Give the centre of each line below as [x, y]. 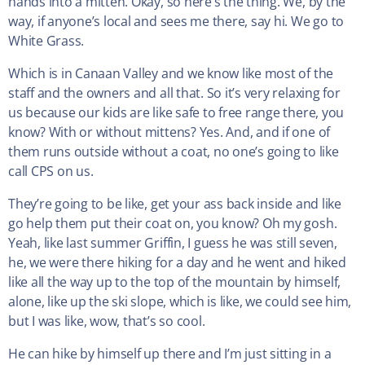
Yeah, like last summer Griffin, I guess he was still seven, [173, 243]
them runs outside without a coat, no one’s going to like [174, 152]
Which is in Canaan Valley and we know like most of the [171, 74]
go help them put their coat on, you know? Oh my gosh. [173, 224]
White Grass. [46, 41]
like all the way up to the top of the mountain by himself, [175, 282]
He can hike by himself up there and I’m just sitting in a [170, 354]
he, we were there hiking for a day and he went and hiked [177, 263]
